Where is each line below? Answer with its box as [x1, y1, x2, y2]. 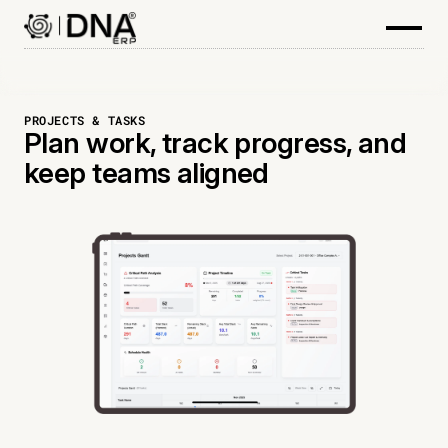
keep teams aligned [24, 156, 269, 190]
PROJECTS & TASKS [24, 112, 146, 128]
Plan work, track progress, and [24, 126, 407, 160]
